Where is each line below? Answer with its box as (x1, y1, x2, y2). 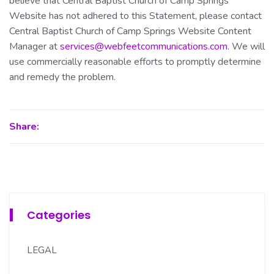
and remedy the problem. (9, 70, 116, 84)
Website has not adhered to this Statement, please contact (9, 9, 262, 23)
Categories (27, 207, 91, 223)
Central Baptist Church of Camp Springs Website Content (9, 24, 251, 38)
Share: (9, 119, 39, 133)
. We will (228, 39, 265, 53)
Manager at (9, 39, 60, 53)
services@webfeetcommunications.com (60, 39, 228, 53)
